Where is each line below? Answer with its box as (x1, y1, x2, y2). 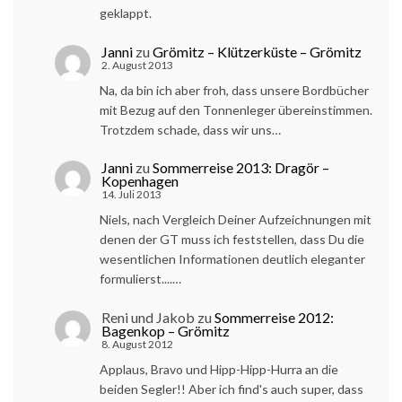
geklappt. (100, 5, 152, 22)
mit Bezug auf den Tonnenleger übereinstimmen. (100, 101, 372, 118)
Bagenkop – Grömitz (101, 322, 230, 339)
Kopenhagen (101, 172, 179, 190)
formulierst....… (100, 271, 181, 287)
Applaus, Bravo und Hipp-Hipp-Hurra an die (100, 362, 338, 377)
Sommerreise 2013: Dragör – (153, 159, 329, 177)
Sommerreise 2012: (214, 309, 334, 326)
